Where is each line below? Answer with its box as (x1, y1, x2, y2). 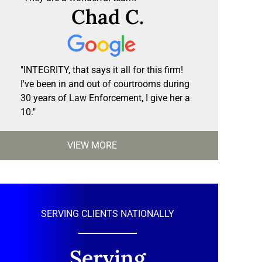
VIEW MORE (67, 140, 117, 151)
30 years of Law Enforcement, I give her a (20, 92, 190, 104)
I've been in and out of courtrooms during (20, 78, 189, 90)
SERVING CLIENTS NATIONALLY (40, 208, 174, 220)
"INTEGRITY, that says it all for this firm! (20, 64, 183, 76)
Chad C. (71, 4, 144, 30)
